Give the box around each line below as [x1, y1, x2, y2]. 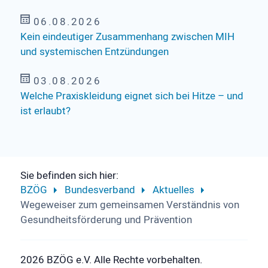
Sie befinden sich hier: [20, 167, 118, 183]
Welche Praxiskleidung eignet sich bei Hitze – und [20, 88, 243, 103]
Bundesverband [64, 182, 135, 197]
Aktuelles [152, 182, 194, 197]
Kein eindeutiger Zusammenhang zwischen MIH [20, 29, 234, 44]
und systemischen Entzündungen [20, 44, 169, 59]
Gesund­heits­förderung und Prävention [20, 212, 192, 227]
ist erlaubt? [20, 103, 71, 118]
